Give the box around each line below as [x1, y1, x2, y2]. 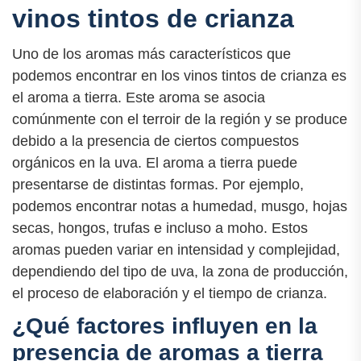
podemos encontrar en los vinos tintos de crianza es [12, 67, 346, 84]
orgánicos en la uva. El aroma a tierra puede [12, 154, 297, 171]
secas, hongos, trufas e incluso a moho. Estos [12, 219, 308, 236]
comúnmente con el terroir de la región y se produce [12, 110, 347, 127]
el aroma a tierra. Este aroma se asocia [12, 89, 265, 106]
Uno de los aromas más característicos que [12, 45, 291, 62]
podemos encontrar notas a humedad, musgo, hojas [12, 197, 347, 214]
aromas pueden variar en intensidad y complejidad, [12, 241, 340, 258]
